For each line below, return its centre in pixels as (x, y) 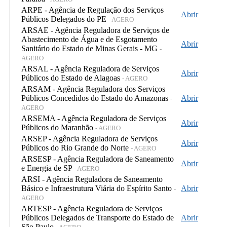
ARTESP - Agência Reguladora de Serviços (92, 208)
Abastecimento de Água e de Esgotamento (89, 39)
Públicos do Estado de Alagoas (72, 78)
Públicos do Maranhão (58, 127)
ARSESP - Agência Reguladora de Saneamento (98, 159)
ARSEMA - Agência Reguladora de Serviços (94, 118)
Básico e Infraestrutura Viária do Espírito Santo (98, 188)
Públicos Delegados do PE (65, 19)
